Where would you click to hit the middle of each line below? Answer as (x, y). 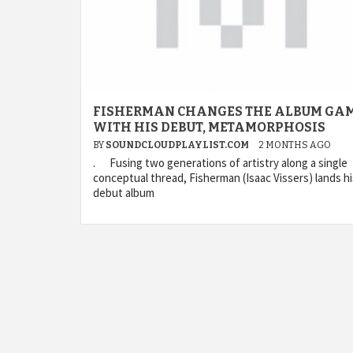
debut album (124, 193)
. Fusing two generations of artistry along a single (220, 163)
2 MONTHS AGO (295, 145)
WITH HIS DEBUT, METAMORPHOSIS (209, 127)
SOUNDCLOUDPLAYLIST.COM (178, 145)
